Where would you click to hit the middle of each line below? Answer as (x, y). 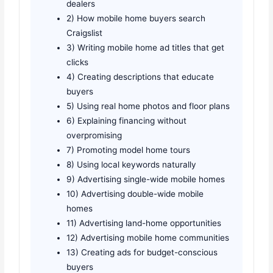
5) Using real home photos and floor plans (148, 106)
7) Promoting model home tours (129, 150)
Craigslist (85, 33)
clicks (78, 62)
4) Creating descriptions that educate (140, 77)
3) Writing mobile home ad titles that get (146, 48)
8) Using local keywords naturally (132, 165)
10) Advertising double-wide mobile (135, 194)
